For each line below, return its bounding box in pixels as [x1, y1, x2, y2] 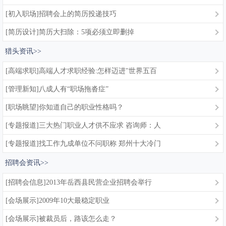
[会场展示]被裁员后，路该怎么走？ [6, 215, 117, 222]
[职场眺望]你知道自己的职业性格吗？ [6, 103, 124, 111]
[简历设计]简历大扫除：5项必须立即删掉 [6, 28, 134, 36]
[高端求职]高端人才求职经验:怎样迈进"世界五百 [6, 67, 157, 75]
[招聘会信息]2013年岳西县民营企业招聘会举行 [6, 179, 152, 186]
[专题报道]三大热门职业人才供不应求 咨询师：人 [6, 122, 161, 129]
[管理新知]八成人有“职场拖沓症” [6, 85, 108, 93]
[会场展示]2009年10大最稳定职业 [6, 197, 109, 204]
